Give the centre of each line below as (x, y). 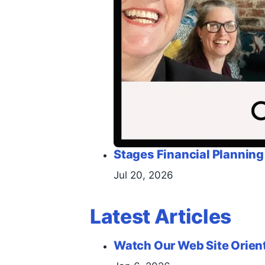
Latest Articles (161, 216)
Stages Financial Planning (189, 154)
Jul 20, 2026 (143, 175)
